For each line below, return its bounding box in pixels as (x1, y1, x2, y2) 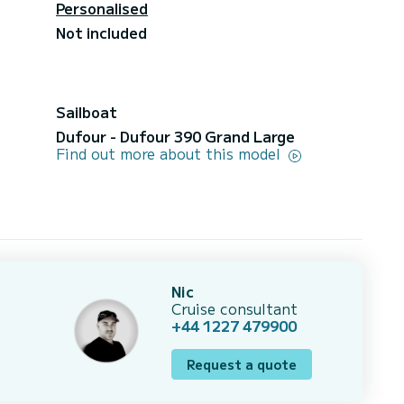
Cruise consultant (171, 297, 298, 319)
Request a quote (187, 354, 297, 373)
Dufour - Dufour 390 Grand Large (56, 124, 295, 147)
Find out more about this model (56, 142, 285, 164)
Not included (56, 21, 147, 43)
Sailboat (56, 100, 117, 123)
